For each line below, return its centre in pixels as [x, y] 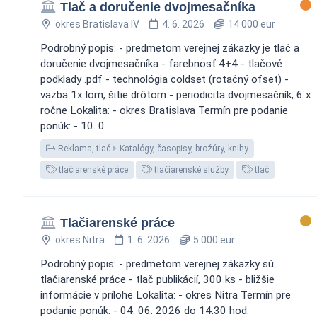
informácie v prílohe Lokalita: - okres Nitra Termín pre [166, 295]
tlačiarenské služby [190, 169]
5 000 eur [213, 240]
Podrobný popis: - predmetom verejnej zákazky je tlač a [170, 48]
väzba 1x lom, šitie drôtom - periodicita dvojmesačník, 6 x [176, 94]
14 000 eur [250, 24]
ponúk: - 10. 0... [76, 126]
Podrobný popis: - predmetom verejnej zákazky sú [157, 264]
